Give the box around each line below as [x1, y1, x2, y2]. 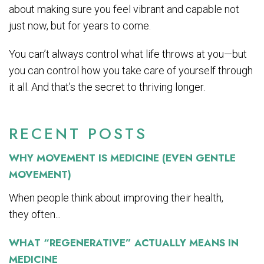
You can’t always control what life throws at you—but [9, 47, 247, 60]
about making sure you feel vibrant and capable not [9, 2, 239, 15]
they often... [9, 207, 61, 220]
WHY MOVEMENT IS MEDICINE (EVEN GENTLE [9, 150, 236, 165]
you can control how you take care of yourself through [9, 64, 253, 77]
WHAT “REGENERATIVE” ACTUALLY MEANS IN [9, 235, 239, 250]
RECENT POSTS [9, 122, 147, 145]
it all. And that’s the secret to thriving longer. [9, 80, 205, 93]
